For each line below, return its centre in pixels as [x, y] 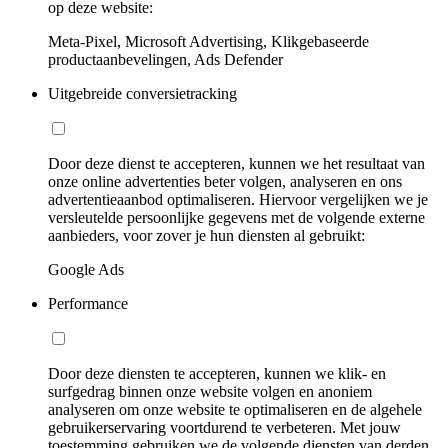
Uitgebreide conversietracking [142, 93]
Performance [88, 303]
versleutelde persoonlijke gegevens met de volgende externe [236, 217]
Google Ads [86, 269]
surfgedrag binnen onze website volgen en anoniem [210, 391]
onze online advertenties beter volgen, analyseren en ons [225, 181]
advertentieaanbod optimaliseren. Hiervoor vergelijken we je [238, 199]
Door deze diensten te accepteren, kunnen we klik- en [217, 373]
